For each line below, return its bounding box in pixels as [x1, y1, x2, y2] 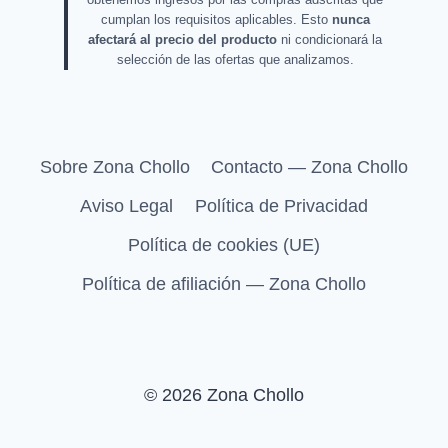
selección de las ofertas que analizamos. [116, 52, 354, 68]
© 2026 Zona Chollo [144, 385, 304, 406]
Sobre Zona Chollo [39, 157, 190, 178]
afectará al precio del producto [88, 32, 277, 48]
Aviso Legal [80, 196, 174, 217]
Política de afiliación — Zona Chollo [82, 273, 366, 294]
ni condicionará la [277, 32, 382, 48]
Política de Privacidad [194, 196, 368, 217]
